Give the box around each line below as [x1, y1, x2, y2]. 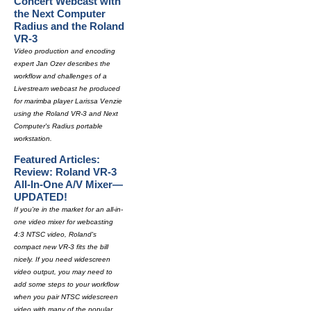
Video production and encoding [14, 47, 115, 55]
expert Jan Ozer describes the [14, 60, 110, 67]
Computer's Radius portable [14, 122, 103, 130]
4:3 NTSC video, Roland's [14, 230, 96, 238]
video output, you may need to [14, 268, 112, 276]
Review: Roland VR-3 [14, 166, 117, 178]
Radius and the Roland [14, 20, 124, 32]
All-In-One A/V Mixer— [14, 178, 123, 190]
